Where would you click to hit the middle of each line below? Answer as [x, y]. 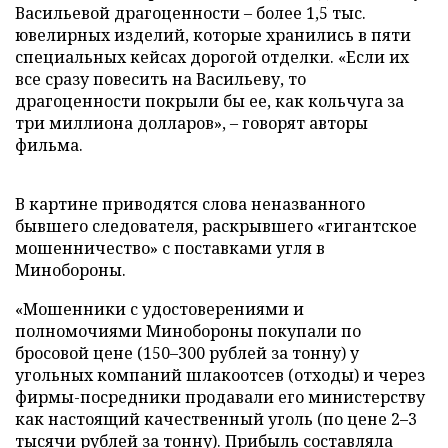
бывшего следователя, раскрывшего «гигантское [216, 226]
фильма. [49, 145]
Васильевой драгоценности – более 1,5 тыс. [190, 13]
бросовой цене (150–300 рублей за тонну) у [187, 353]
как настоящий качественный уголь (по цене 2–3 [216, 419]
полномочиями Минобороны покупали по [188, 331]
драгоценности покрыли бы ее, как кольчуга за [209, 101]
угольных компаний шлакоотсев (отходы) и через [220, 375]
